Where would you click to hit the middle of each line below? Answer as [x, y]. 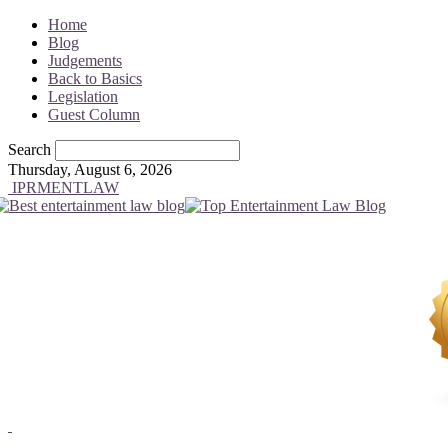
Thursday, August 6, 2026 [90, 169]
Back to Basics [95, 78]
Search [29, 149]
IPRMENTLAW [65, 187]
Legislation [83, 96]
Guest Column [94, 114]
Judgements [85, 60]
